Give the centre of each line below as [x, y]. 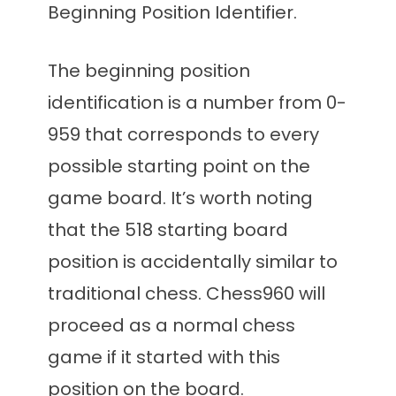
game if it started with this [164, 358]
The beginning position [149, 71]
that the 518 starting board [168, 230]
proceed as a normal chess [171, 326]
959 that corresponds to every [183, 135]
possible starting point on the [179, 167]
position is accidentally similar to [193, 262]
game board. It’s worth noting [180, 198]
